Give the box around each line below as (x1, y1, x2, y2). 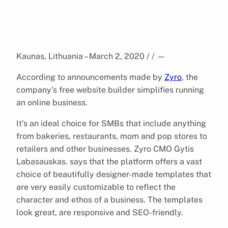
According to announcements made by (16, 72, 164, 82)
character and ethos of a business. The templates (16, 194, 203, 205)
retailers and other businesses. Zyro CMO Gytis (16, 144, 194, 154)
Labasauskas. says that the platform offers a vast (16, 156, 202, 166)
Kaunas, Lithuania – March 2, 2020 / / (16, 51, 155, 61)
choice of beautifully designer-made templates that (16, 169, 211, 179)
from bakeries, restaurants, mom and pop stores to (16, 131, 207, 141)
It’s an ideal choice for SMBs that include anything (16, 118, 206, 128)
